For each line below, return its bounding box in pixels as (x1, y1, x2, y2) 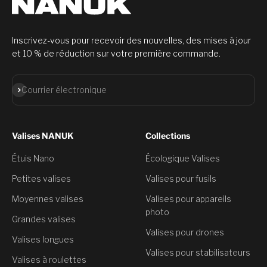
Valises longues (12, 234, 74, 245)
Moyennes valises (12, 194, 83, 204)
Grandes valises (12, 214, 76, 225)
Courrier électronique (21, 85, 107, 95)
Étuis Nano (12, 153, 54, 164)
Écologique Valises (145, 153, 220, 164)
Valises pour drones (145, 227, 224, 238)
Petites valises (12, 173, 71, 184)
